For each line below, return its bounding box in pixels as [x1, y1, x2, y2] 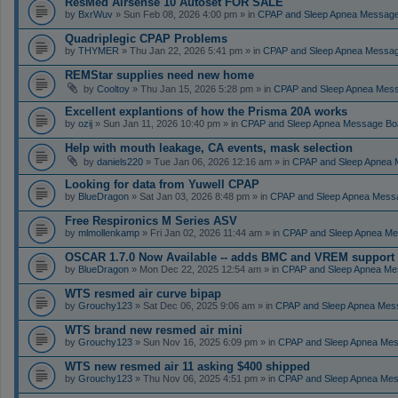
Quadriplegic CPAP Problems [65, 31, 227, 45]
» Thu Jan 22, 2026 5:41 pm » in [119, 44, 263, 56]
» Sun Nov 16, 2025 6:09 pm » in [132, 336, 278, 347]
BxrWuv [78, 8, 113, 20]
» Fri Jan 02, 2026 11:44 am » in [139, 227, 283, 238]
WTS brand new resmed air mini [65, 322, 243, 337]
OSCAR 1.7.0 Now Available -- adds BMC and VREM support [65, 250, 394, 264]
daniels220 [97, 155, 143, 167]
